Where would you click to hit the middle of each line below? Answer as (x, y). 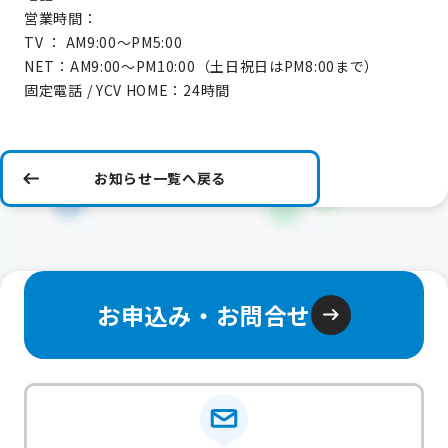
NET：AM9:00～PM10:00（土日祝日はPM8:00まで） (202, 66)
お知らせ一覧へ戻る (160, 178)
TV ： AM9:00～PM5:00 (103, 42)
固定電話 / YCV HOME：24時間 (127, 90)
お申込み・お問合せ (204, 315)
